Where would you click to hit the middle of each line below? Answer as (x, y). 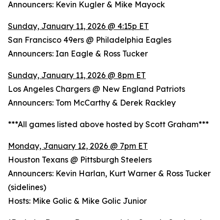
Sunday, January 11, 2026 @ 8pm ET (77, 75)
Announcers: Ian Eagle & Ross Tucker (78, 54)
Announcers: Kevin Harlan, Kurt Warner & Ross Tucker (109, 173)
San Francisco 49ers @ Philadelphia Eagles (90, 40)
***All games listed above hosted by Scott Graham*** (108, 124)
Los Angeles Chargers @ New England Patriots (96, 89)
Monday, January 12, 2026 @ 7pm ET (78, 146)
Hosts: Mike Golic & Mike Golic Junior (77, 201)
